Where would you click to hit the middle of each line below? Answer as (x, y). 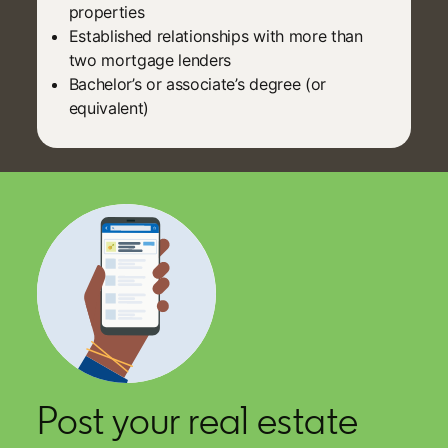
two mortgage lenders (150, 59)
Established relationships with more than (215, 35)
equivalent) (108, 107)
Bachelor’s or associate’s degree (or (197, 83)
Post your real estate (198, 419)
